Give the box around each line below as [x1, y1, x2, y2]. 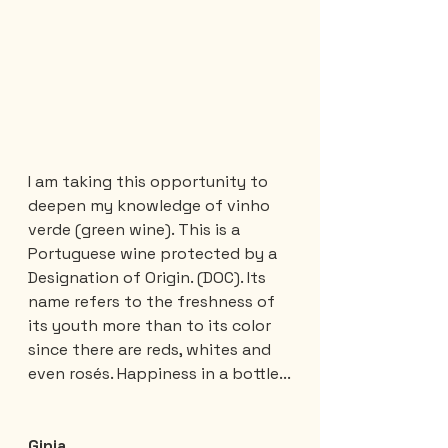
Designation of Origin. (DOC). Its [28, 267, 270, 289]
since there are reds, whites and [28, 339, 275, 361]
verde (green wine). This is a [28, 219, 244, 241]
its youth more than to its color [28, 315, 275, 337]
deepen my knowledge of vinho [28, 195, 274, 217]
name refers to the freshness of [28, 291, 279, 313]
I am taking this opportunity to [28, 171, 272, 193]
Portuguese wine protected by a [28, 243, 281, 265]
